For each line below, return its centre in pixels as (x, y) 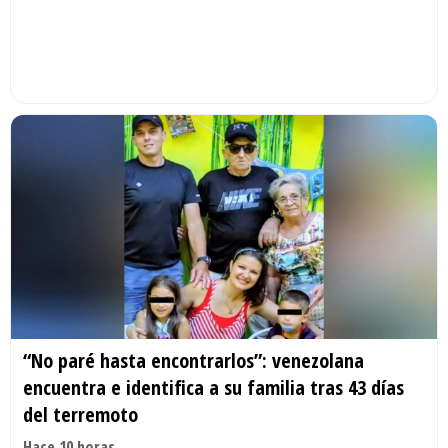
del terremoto (80, 415)
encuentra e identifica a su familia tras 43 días (213, 388)
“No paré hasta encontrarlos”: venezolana (193, 361)
